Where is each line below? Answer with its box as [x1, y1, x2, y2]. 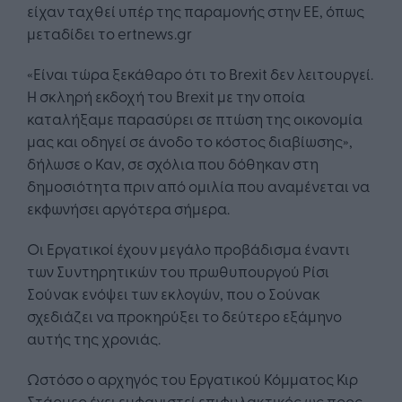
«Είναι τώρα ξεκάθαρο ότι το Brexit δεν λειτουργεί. [27, 63, 373, 84]
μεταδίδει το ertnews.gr [27, 22, 192, 44]
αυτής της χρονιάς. [27, 328, 161, 349]
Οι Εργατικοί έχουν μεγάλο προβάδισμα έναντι [27, 238, 350, 259]
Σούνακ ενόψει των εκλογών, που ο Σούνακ [27, 283, 320, 304]
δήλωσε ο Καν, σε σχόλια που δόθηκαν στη [27, 153, 319, 174]
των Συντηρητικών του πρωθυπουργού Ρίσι [27, 260, 329, 282]
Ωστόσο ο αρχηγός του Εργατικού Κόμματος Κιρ [27, 368, 358, 389]
